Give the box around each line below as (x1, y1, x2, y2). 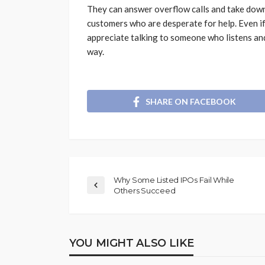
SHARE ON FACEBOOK (146, 96, 236, 106)
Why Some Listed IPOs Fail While (114, 174, 234, 185)
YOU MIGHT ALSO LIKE (69, 236, 194, 250)
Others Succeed (114, 185, 176, 195)
